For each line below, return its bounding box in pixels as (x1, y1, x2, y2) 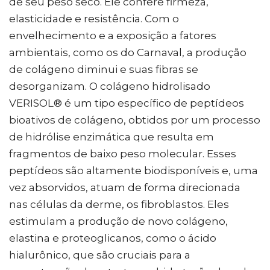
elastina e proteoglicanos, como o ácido (9, 231, 216, 244)
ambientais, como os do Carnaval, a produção (9, 46, 246, 58)
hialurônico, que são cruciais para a (9, 248, 190, 261)
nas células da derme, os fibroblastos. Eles (9, 198, 229, 210)
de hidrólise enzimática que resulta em (9, 130, 214, 143)
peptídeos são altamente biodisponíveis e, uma (9, 164, 258, 177)
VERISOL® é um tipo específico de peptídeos (9, 96, 244, 109)
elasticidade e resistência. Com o (9, 12, 179, 25)
